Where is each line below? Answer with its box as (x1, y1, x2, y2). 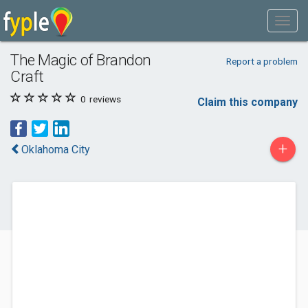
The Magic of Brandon (10, 51, 152, 69)
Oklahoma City (21, 143, 90, 156)
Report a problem (225, 56, 298, 67)
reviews (87, 93, 121, 104)
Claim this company (197, 96, 298, 109)
